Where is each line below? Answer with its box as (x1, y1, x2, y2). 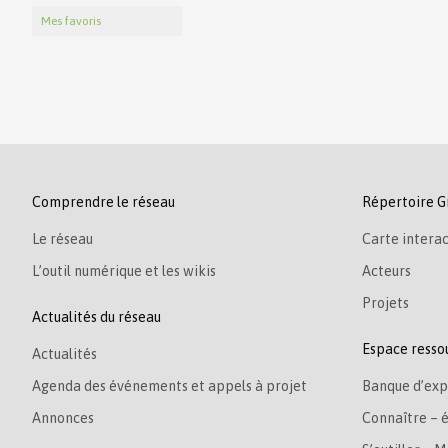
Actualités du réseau (32, 308, 161, 325)
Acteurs (362, 262, 411, 279)
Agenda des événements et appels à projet (32, 378, 307, 395)
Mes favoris (41, 13, 101, 28)
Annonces (32, 410, 94, 427)
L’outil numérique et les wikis (32, 262, 216, 279)
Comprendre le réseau (32, 193, 175, 210)
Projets (362, 294, 409, 311)
